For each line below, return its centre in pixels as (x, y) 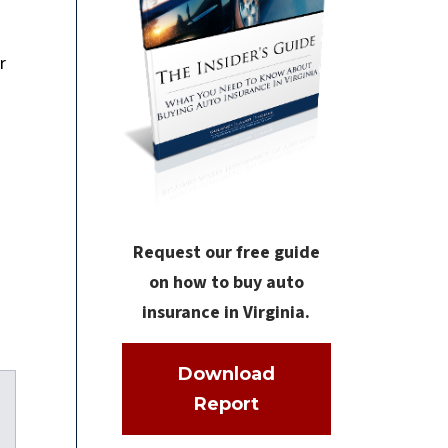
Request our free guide (226, 252)
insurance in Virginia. (226, 312)
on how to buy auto (226, 282)
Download (226, 373)
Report (226, 403)
